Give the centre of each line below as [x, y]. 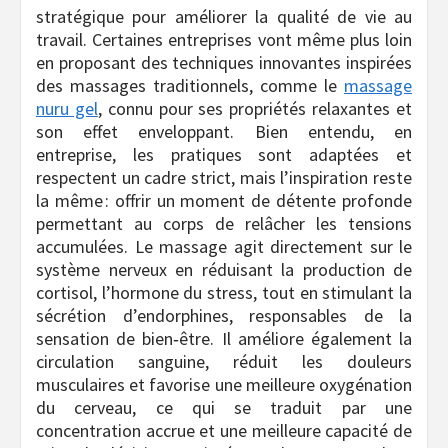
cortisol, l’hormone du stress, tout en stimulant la [224, 293]
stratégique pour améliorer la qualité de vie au [224, 17]
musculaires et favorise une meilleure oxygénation [224, 385]
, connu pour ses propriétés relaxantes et [255, 109]
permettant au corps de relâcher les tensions [224, 224]
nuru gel [67, 109]
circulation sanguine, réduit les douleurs [224, 362]
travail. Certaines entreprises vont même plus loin [224, 40]
